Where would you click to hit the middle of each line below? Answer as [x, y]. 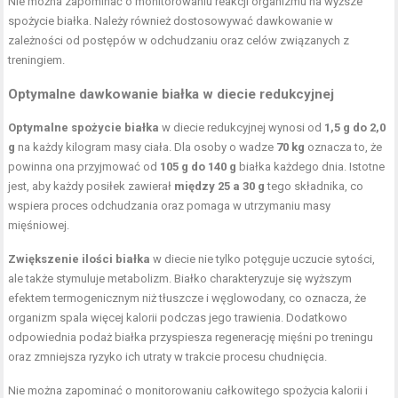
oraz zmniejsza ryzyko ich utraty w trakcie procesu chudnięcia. [168, 356]
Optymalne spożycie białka [84, 127]
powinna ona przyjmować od [84, 166]
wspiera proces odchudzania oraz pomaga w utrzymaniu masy [170, 205]
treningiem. [37, 60]
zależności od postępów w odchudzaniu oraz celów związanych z [179, 40]
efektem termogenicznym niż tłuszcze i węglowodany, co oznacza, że [187, 298]
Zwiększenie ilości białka [80, 259]
